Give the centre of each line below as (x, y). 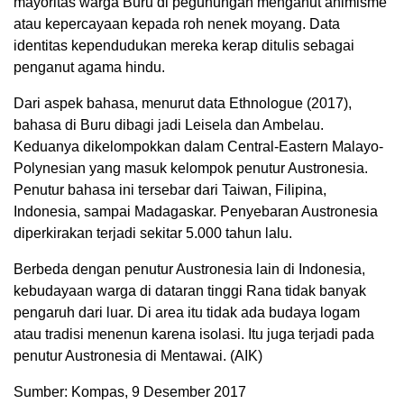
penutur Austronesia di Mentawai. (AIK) (138, 356)
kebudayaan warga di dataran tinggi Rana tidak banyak (190, 291)
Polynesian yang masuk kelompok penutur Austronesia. (191, 169)
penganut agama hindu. (89, 68)
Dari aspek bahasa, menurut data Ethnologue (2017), (183, 104)
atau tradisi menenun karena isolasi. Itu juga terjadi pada (194, 335)
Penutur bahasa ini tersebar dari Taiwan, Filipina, (170, 190)
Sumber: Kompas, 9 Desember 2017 (130, 392)
